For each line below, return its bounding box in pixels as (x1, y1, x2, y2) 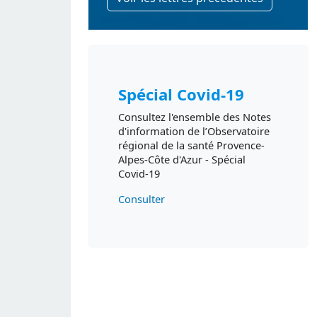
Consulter (117, 192, 165, 207)
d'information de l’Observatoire (117, 124, 270, 139)
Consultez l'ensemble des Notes (117, 110, 271, 125)
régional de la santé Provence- (117, 138, 265, 153)
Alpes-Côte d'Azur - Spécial (117, 152, 246, 167)
